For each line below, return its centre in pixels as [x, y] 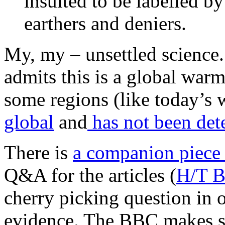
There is [38, 152]
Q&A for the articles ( [90, 175]
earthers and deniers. [105, 23]
